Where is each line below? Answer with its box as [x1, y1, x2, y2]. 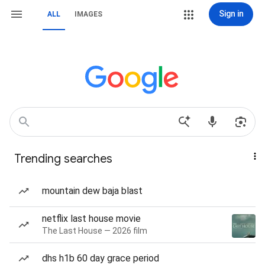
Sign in [218, 9, 244, 18]
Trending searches [14, 151, 112, 166]
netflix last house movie [42, 213, 141, 224]
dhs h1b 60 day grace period [42, 253, 159, 264]
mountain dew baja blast [42, 185, 143, 196]
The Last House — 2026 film [42, 226, 147, 235]
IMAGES [75, 10, 102, 18]
